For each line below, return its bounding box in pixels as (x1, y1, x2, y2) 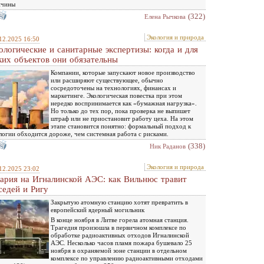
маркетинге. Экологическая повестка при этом (51, 91, 182, 99)
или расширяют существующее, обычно (51, 76, 163, 84)
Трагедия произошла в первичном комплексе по (51, 223, 186, 231)
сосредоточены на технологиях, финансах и (51, 84, 176, 91)
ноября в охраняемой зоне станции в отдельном (51, 246, 187, 254)
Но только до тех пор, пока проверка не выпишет (51, 107, 190, 114)
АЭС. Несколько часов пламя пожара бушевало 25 (51, 239, 192, 246)
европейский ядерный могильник (51, 206, 144, 213)
